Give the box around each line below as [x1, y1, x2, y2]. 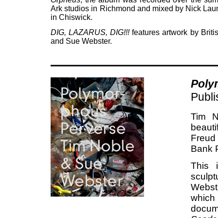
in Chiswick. [51, 13, 92, 21]
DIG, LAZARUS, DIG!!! [51, 28, 130, 36]
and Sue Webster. [51, 37, 112, 45]
